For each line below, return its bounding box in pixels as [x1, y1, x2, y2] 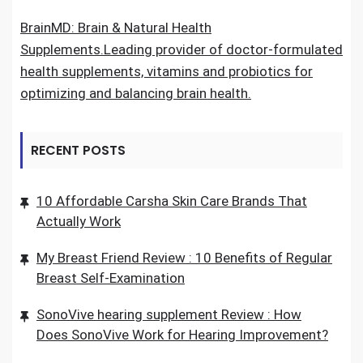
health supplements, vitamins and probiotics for [20, 63, 313, 79]
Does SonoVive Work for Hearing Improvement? [36, 327, 328, 343]
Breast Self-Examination [36, 270, 185, 286]
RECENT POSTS [31, 141, 126, 160]
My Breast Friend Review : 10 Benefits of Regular [36, 250, 332, 266]
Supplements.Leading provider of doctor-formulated [20, 41, 343, 58]
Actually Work [36, 213, 121, 229]
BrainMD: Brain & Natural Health [20, 19, 211, 36]
